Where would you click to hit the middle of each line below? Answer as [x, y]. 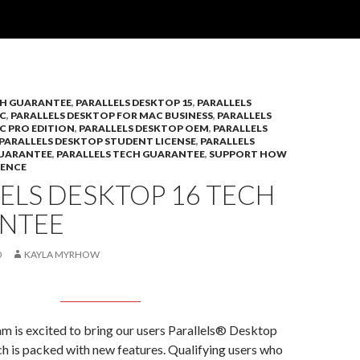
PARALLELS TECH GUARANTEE [131, 154]
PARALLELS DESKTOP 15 [134, 102]
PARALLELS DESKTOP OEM [144, 128]
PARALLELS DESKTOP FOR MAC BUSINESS [112, 115]
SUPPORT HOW [248, 154]
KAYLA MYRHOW [62, 254]
